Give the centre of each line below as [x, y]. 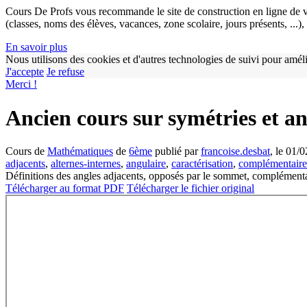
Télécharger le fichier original [191, 188]
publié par [176, 151]
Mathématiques [80, 151]
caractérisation [202, 164]
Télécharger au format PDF [65, 188]
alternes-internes [86, 164]
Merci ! [21, 84]
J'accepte [25, 72]
